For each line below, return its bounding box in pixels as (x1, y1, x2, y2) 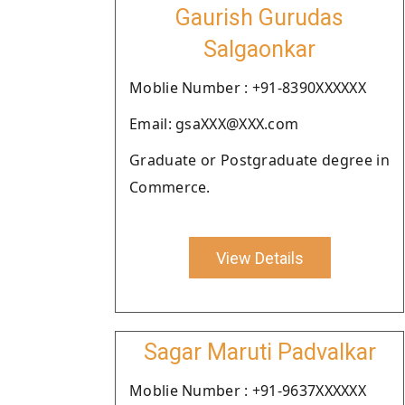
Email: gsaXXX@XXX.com (129, 114, 299, 134)
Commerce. (129, 177, 211, 197)
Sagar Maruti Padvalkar (143, 339, 376, 365)
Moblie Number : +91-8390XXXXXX (129, 78, 366, 98)
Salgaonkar (203, 36, 316, 62)
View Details (215, 248, 304, 268)
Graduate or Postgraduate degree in (129, 150, 390, 170)
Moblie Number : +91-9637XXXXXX (129, 381, 366, 400)
